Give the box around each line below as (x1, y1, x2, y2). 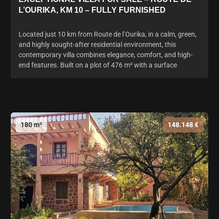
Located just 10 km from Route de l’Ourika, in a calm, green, (19, 30, 197, 38)
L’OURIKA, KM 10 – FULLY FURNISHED (19, 5, 166, 14)
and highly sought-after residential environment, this (19, 40, 176, 48)
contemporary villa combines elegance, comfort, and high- (19, 50, 193, 59)
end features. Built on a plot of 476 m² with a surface (19, 61, 177, 69)
